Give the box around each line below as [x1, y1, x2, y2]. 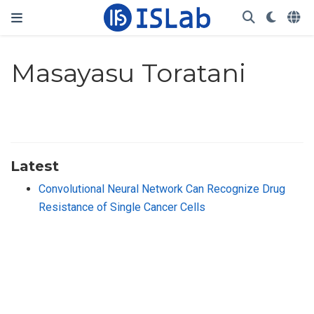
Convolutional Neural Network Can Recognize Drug [39, 182, 285, 196]
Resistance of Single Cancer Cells [39, 200, 205, 214]
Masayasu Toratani [11, 57, 247, 89]
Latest [11, 156, 59, 175]
